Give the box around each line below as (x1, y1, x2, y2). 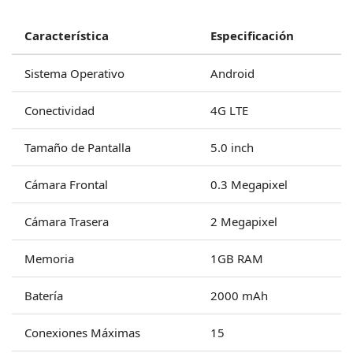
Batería (24, 287, 63, 303)
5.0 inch (210, 139, 254, 155)
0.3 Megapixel (210, 176, 288, 192)
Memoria (24, 250, 74, 266)
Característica (24, 27, 109, 43)
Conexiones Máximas (24, 324, 140, 340)
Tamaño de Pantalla (24, 139, 131, 155)
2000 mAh (210, 287, 268, 303)
